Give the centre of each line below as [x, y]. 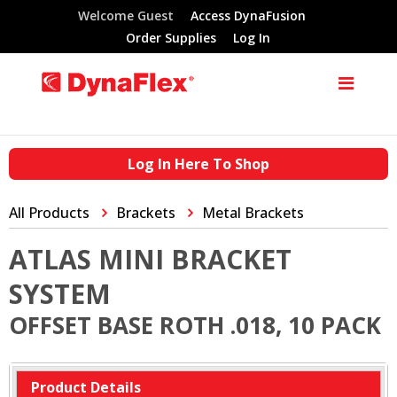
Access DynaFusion [248, 16]
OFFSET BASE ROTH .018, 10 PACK [195, 325]
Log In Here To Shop [198, 164]
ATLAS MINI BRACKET [150, 259]
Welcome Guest [125, 16]
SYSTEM [60, 294]
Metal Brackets [253, 213]
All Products [49, 213]
